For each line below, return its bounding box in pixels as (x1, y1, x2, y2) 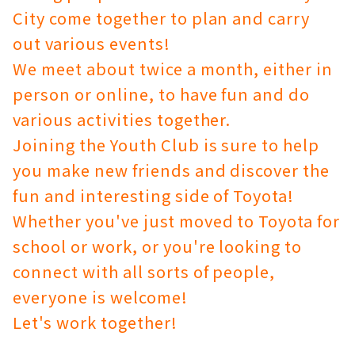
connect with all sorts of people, (13, 260, 276, 283)
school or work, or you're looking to (13, 235, 303, 258)
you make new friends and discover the (13, 158, 330, 181)
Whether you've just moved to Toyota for (13, 209, 341, 232)
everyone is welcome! (13, 285, 188, 308)
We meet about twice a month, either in (13, 57, 334, 80)
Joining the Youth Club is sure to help (13, 133, 320, 156)
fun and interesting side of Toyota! (13, 184, 295, 207)
